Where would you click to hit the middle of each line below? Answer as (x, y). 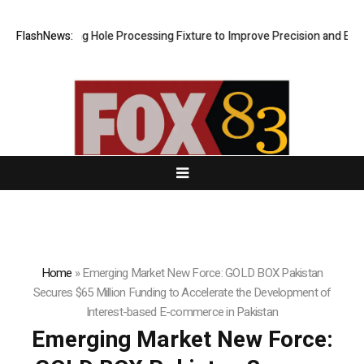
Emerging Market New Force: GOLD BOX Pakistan (203, 273)
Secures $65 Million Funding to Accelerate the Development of (182, 293)
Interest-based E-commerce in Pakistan (182, 312)
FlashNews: (45, 37)
